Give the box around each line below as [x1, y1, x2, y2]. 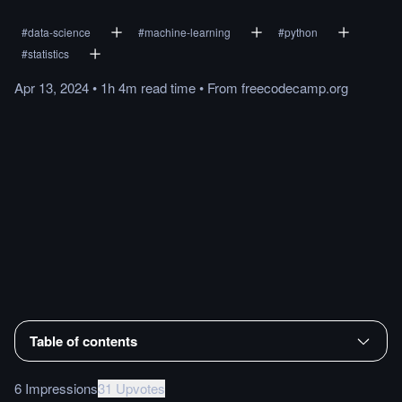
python [284, 24, 318, 39]
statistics [28, 46, 69, 61]
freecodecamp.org [241, 78, 348, 97]
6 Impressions [14, 378, 98, 398]
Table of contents [30, 330, 137, 351]
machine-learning [144, 24, 231, 39]
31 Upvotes [98, 378, 165, 398]
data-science [28, 24, 91, 39]
